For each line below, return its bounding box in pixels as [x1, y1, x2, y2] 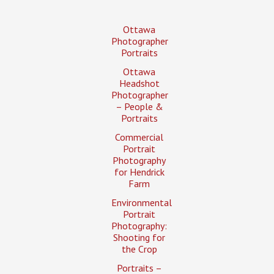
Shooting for [113, 231, 166, 243]
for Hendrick [114, 165, 165, 178]
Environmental [111, 196, 172, 209]
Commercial [115, 130, 164, 143]
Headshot [119, 76, 160, 89]
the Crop [121, 242, 157, 255]
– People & [115, 100, 163, 113]
